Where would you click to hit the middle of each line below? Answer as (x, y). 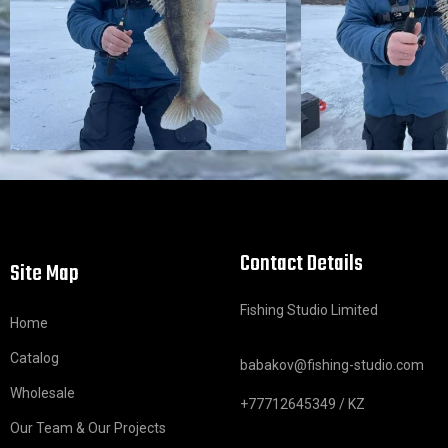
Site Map (44, 274)
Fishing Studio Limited (309, 310)
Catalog (34, 358)
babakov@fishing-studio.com (332, 365)
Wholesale (42, 393)
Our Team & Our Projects (88, 428)
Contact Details (301, 264)
